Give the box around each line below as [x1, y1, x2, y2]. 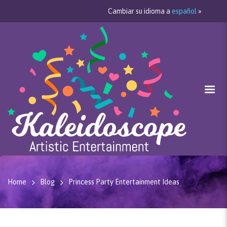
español [172, 7, 197, 15]
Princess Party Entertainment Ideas [68, 178, 179, 186]
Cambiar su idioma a [108, 7, 172, 15]
